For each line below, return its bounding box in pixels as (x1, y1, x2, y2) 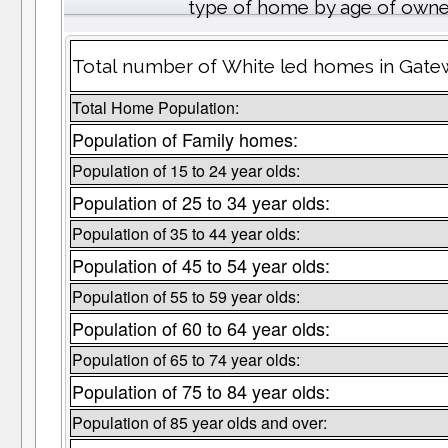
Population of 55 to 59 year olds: (71, 285, 300, 309)
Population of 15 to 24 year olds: (71, 159, 300, 183)
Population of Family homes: (71, 126, 298, 153)
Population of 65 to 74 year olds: (71, 348, 300, 372)
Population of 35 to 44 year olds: (71, 222, 300, 246)
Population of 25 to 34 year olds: (71, 189, 330, 216)
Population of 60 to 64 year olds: (71, 315, 330, 342)
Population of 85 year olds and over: (71, 411, 327, 435)
